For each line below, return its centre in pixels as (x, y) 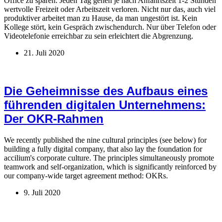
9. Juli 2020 (42, 193)
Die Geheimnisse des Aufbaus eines (106, 91)
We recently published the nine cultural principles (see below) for (105, 140)
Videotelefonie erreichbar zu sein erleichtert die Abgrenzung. (99, 36)
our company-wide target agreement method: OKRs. (86, 176)
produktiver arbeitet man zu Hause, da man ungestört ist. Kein (101, 18)
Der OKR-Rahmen (54, 119)
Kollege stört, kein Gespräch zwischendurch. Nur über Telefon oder (110, 27)
